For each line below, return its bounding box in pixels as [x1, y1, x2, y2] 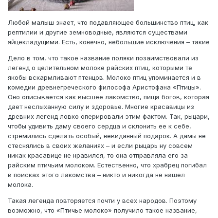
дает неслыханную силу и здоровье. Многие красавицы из [8, 103, 194, 111]
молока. [8, 181, 33, 189]
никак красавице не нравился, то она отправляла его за [8, 151, 188, 160]
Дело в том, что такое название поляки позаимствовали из [8, 54, 199, 62]
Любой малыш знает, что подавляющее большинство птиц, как [8, 18, 208, 27]
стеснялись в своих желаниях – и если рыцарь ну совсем [8, 142, 193, 150]
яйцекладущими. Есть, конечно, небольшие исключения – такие [8, 38, 210, 46]
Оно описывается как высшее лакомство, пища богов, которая [8, 93, 209, 101]
